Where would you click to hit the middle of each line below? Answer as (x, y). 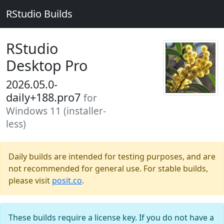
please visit (30, 180)
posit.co (67, 180)
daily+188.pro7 (45, 97)
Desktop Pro (47, 65)
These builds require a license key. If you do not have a (111, 217)
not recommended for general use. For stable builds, (108, 168)
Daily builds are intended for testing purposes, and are (112, 156)
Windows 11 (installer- (56, 111)
